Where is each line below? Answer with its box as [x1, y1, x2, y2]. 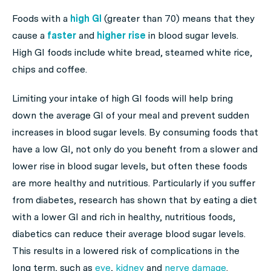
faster [47, 30, 79, 41]
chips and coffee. [12, 64, 87, 75]
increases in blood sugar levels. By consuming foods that [12, 126, 258, 138]
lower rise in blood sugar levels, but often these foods [12, 160, 247, 172]
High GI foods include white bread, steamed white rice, [12, 47, 252, 58]
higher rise [97, 30, 148, 41]
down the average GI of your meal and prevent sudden [12, 109, 249, 121]
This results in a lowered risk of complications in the [12, 245, 240, 256]
